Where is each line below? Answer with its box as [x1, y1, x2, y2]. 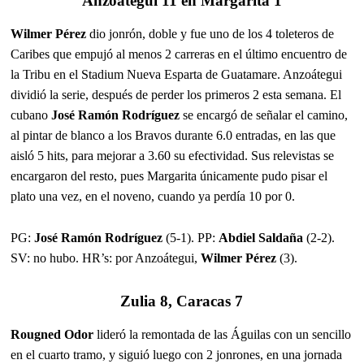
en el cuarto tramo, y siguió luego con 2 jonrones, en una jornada [11, 347, 343, 362]
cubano [11, 107, 52, 122]
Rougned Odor [11, 327, 94, 341]
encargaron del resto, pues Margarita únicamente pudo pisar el [11, 168, 328, 183]
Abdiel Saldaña [219, 230, 304, 245]
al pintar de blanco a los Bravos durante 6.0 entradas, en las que [11, 128, 336, 142]
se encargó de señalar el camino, [180, 107, 349, 122]
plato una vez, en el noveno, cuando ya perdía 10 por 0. [11, 188, 296, 203]
